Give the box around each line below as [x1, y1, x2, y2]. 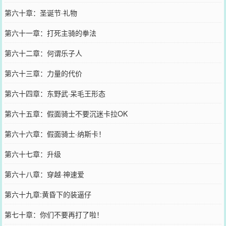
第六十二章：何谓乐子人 [4, 47, 82, 58]
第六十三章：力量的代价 [4, 68, 82, 78]
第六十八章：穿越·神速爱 [4, 168, 84, 179]
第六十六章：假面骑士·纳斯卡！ [4, 128, 105, 139]
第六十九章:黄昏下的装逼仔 [4, 189, 91, 199]
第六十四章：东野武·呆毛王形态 [4, 88, 105, 98]
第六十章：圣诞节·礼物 [4, 7, 77, 18]
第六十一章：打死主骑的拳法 [4, 27, 96, 38]
